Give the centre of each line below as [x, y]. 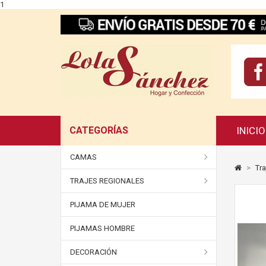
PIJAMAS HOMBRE [102, 228]
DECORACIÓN [94, 252]
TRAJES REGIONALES [107, 181]
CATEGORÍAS [99, 130]
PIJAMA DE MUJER [103, 205]
